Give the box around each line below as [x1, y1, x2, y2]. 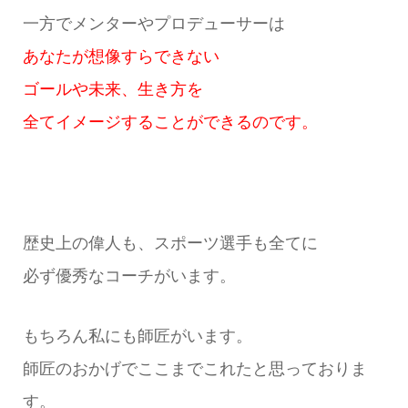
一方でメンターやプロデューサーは [22, 14, 285, 33]
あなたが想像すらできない [22, 46, 219, 66]
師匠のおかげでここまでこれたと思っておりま [22, 360, 367, 379]
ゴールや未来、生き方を [22, 79, 203, 98]
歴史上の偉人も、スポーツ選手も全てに [22, 233, 318, 252]
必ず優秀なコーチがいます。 [22, 266, 236, 285]
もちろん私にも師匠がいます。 [22, 327, 252, 346]
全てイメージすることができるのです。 [22, 112, 318, 131]
